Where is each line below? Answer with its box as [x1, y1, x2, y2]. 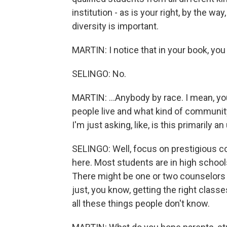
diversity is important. [72, 21, 159, 31]
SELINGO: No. [72, 68, 126, 79]
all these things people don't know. [72, 198, 210, 209]
